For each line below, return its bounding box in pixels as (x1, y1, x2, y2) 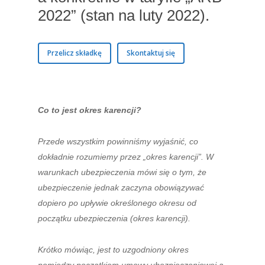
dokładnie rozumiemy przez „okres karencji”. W (38, 152, 214, 161)
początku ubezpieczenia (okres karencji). (38, 214, 191, 223)
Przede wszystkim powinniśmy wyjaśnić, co (38, 137, 199, 146)
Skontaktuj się (127, 48, 176, 58)
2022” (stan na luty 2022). (38, 7, 210, 24)
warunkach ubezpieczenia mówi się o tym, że (38, 167, 207, 177)
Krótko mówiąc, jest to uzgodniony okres (38, 245, 189, 254)
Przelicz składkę (47, 48, 102, 58)
